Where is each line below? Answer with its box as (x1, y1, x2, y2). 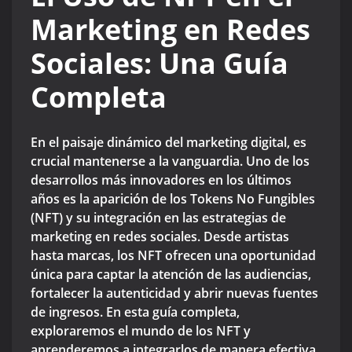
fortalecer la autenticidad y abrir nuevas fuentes (31, 284, 318, 302)
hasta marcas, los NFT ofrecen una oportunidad (31, 247, 316, 265)
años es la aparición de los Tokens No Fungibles (31, 190, 315, 208)
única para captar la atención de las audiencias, (31, 266, 311, 284)
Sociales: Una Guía (31, 44, 288, 83)
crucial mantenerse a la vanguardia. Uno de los (31, 152, 310, 170)
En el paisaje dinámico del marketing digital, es (31, 134, 306, 152)
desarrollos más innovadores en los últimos (31, 171, 291, 189)
